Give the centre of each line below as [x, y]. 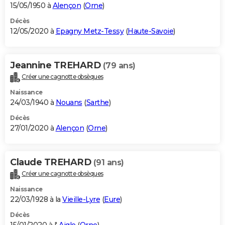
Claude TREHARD [52, 162]
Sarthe [97, 103]
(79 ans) [119, 66]
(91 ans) [108, 163]
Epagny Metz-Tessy [89, 31]
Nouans [69, 103]
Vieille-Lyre [81, 200]
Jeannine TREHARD [57, 66]
